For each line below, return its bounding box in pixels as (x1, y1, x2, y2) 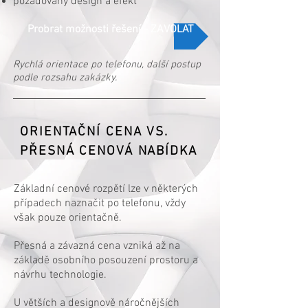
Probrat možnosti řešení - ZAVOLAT (27, 23, 193, 36)
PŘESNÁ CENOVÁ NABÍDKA (20, 144, 197, 159)
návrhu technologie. (14, 268, 107, 282)
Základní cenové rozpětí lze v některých (14, 182, 198, 196)
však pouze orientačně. (14, 211, 122, 225)
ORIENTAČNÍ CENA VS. (20, 124, 169, 140)
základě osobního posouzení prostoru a (14, 254, 198, 267)
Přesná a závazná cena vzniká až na (14, 239, 180, 253)
